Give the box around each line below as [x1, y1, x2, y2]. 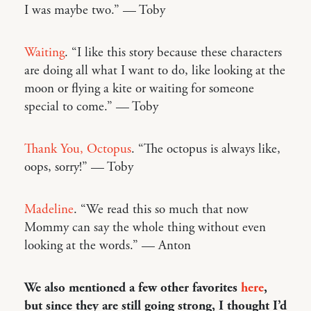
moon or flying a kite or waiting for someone [24, 80, 254, 97]
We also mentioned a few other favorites [24, 279, 241, 296]
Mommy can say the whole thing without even [24, 219, 266, 236]
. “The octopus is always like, [131, 140, 280, 158]
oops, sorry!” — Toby [24, 158, 133, 176]
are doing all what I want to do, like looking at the [24, 62, 285, 79]
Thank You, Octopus [24, 140, 131, 158]
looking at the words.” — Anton [24, 237, 191, 254]
